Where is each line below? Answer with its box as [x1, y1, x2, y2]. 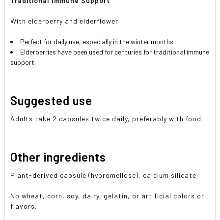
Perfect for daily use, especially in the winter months [20, 37, 174, 46]
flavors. [10, 201, 37, 210]
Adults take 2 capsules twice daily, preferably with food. [10, 114, 206, 123]
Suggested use [10, 93, 93, 108]
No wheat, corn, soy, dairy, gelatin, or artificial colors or [10, 191, 205, 200]
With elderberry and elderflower [10, 17, 119, 25]
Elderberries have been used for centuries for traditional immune [20, 48, 210, 56]
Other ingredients [10, 149, 107, 164]
